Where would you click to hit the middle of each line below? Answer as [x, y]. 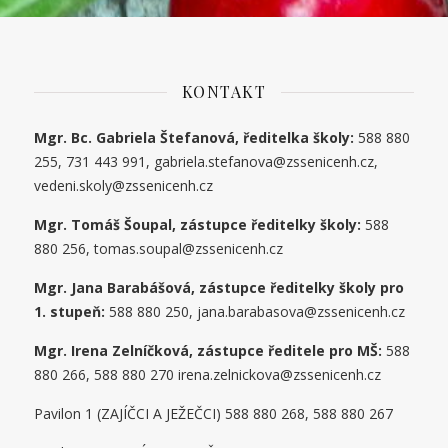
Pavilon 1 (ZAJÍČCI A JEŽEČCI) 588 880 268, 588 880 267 [214, 413]
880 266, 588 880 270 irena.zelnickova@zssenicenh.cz [208, 374]
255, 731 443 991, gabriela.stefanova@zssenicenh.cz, [206, 161]
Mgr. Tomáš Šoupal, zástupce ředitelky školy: [198, 224]
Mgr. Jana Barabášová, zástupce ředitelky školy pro [219, 287]
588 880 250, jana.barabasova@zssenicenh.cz [255, 311]
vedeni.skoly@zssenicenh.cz [124, 185]
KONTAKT [224, 91]
